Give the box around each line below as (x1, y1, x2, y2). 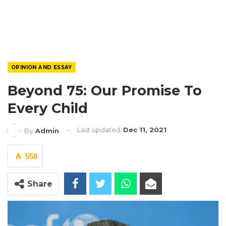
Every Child (8, 100, 88, 117)
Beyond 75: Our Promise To (8, 82, 202, 99)
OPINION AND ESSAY (11, 64, 72, 71)
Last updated (77, 126, 122, 134)
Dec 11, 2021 (123, 126, 166, 134)
